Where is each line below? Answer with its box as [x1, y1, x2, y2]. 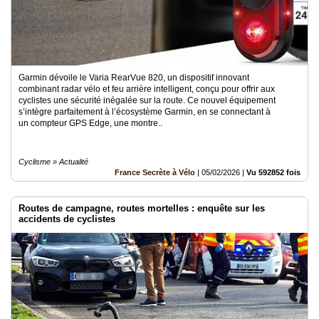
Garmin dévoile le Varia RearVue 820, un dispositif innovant [19, 72, 249, 83]
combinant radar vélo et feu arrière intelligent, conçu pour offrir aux [19, 83, 275, 94]
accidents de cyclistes [19, 213, 115, 224]
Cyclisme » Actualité [19, 157, 88, 166]
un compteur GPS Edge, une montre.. [19, 117, 162, 128]
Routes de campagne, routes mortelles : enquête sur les [19, 202, 265, 214]
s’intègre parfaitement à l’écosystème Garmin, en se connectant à [19, 106, 271, 117]
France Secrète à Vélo [115, 167, 195, 177]
